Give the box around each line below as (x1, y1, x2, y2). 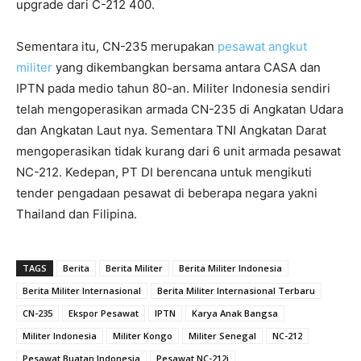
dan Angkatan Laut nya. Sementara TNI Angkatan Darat (16, 122, 326, 139)
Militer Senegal (189, 330, 256, 342)
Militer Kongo (113, 330, 172, 342)
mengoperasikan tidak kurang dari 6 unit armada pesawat (16, 143, 341, 160)
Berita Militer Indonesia (179, 262, 282, 275)
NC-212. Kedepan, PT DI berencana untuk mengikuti (16, 164, 312, 180)
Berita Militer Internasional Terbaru (157, 284, 315, 297)
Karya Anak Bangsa (192, 307, 278, 320)
